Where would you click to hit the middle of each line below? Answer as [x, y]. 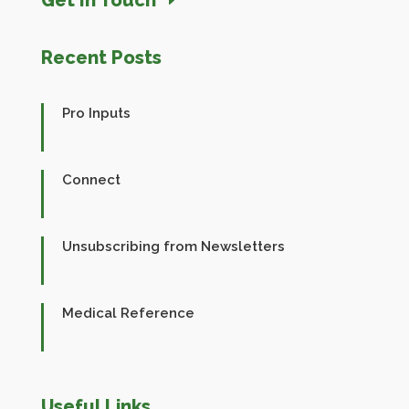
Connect [91, 179]
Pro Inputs [96, 113]
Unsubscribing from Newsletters [173, 246]
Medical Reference [128, 313]
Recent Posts [101, 57]
